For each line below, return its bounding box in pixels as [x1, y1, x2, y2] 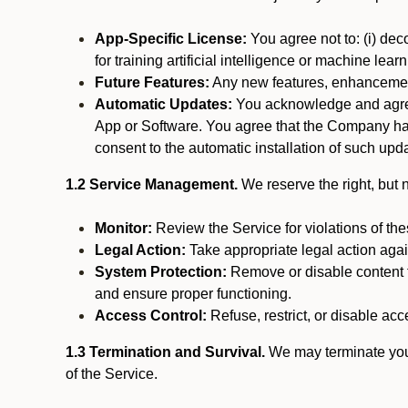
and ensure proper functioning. [95, 286, 291, 301]
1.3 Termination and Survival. [66, 344, 265, 360]
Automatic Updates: [95, 97, 232, 112]
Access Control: [95, 308, 207, 323]
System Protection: [95, 264, 227, 280]
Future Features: [95, 75, 209, 90]
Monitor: [95, 220, 152, 236]
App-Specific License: [95, 31, 247, 46]
